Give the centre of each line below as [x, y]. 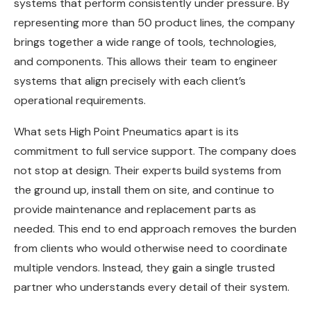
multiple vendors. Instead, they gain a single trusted [144, 268]
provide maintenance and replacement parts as [135, 210]
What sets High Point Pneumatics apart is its [126, 132]
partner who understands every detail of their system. [152, 287]
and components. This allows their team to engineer [146, 62]
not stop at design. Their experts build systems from [148, 171]
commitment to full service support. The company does [155, 151]
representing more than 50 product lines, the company [154, 23]
